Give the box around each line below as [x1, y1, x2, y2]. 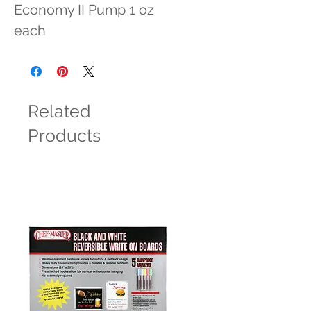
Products [28, 125, 101, 146]
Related [28, 101, 91, 121]
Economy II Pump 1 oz [14, 1, 154, 18]
